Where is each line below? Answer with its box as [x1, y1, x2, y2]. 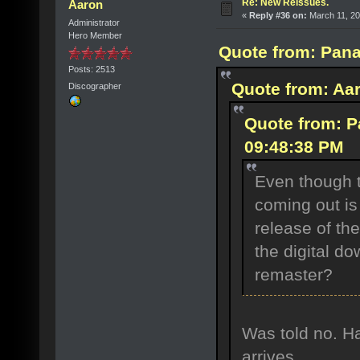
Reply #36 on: [248, 10, 307, 21]
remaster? [254, 265, 333, 284]
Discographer [67, 80, 121, 91]
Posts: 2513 [67, 63, 115, 74]
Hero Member [67, 31, 122, 41]
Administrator [67, 18, 120, 28]
